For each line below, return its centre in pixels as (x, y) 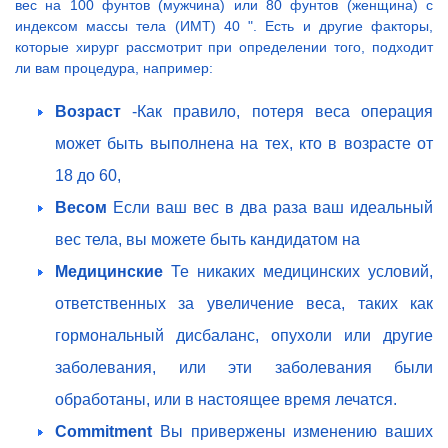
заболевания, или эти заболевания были (244, 368)
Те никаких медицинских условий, (302, 272)
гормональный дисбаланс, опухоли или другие (244, 336)
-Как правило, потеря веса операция (283, 112)
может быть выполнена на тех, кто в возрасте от (244, 144)
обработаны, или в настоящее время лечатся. (226, 400)
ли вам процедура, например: (114, 68)
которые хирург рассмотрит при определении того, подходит (224, 47)
